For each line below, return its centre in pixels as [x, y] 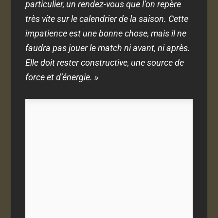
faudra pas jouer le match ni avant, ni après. [108, 48]
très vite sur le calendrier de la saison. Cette [107, 19]
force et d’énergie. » [62, 77]
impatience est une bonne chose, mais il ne [106, 34]
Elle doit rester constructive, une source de [105, 63]
